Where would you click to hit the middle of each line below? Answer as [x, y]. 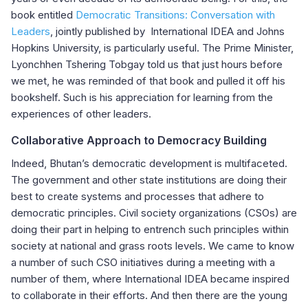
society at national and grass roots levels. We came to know [153, 245]
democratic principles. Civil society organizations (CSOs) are [154, 212]
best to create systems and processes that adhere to [137, 196]
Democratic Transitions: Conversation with [175, 14]
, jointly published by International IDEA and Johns [167, 31]
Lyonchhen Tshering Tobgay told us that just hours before [147, 64]
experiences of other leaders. [81, 113]
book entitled [43, 14]
